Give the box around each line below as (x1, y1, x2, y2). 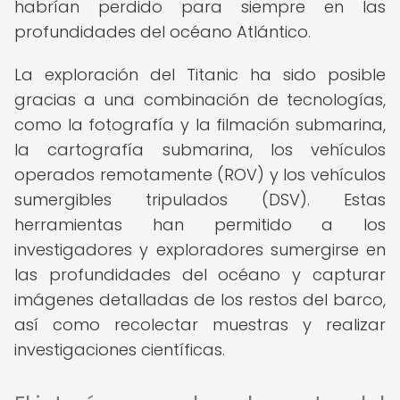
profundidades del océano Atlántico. (14, 21, 311, 43)
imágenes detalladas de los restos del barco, (14, 288, 386, 311)
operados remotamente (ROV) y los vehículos (14, 163, 386, 186)
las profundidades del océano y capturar (14, 263, 386, 286)
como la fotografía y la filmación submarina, (14, 113, 386, 136)
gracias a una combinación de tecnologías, (14, 88, 386, 111)
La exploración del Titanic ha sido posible (14, 63, 386, 86)
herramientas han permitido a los (14, 213, 386, 236)
